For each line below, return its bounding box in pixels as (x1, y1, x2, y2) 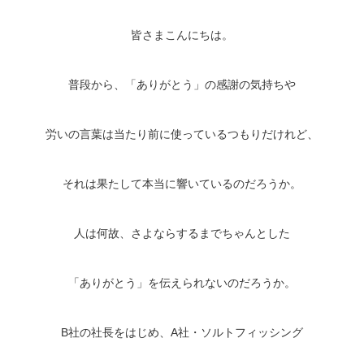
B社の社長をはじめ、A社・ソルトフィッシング (61, 326, 303, 340)
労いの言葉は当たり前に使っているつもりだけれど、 (45, 128, 318, 141)
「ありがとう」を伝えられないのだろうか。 (68, 276, 296, 290)
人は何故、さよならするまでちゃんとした (74, 227, 290, 240)
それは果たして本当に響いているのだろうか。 (63, 177, 301, 191)
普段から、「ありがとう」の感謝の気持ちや (68, 78, 296, 92)
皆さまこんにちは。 (131, 28, 233, 42)
